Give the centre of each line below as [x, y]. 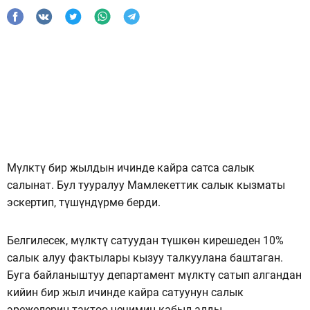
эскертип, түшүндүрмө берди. [84, 202]
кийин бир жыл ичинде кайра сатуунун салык [125, 292]
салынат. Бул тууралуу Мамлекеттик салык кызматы [146, 185]
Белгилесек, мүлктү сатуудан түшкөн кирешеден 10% [145, 240]
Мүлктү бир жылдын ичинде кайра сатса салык [131, 167]
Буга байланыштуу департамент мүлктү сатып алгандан [154, 275]
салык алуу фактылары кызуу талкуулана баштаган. [145, 257]
